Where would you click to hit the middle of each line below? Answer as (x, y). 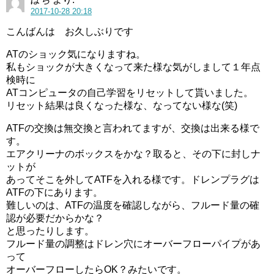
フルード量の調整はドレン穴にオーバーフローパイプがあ (133, 244)
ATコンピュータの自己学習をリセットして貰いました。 (130, 93)
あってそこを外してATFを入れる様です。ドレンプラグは (133, 180)
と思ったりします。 (50, 231)
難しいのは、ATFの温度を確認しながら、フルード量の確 (133, 205)
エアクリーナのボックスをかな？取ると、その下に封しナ (133, 154)
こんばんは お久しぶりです (70, 31)
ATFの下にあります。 (54, 192)
